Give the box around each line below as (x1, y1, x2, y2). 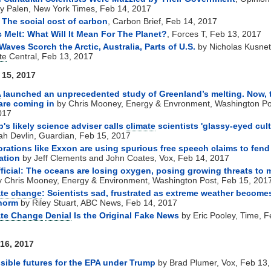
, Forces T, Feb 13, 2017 (167, 28, 261, 39)
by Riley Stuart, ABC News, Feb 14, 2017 (18, 197, 177, 207)
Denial (45, 210, 71, 220)
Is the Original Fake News (71, 210, 179, 220)
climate (126, 120, 155, 131)
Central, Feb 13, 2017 (7, 51, 93, 61)
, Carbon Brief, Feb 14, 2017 (108, 16, 217, 26)
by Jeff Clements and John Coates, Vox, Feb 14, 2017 (20, 152, 229, 163)
